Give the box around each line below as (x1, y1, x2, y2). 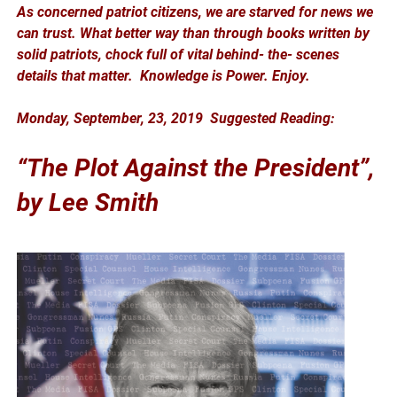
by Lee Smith (17, 188, 166, 218)
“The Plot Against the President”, (17, 153, 376, 183)
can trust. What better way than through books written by (17, 25, 370, 43)
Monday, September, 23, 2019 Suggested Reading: (17, 110, 335, 128)
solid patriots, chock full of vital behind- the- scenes (17, 46, 340, 64)
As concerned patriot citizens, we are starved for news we (17, 4, 374, 21)
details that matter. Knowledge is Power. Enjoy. (17, 67, 311, 85)
